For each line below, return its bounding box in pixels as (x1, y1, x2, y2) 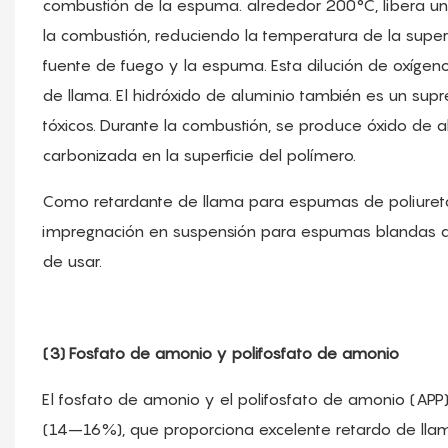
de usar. (41, 251, 102, 272)
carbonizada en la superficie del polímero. (41, 145, 356, 166)
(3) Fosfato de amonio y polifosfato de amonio (41, 343, 399, 364)
